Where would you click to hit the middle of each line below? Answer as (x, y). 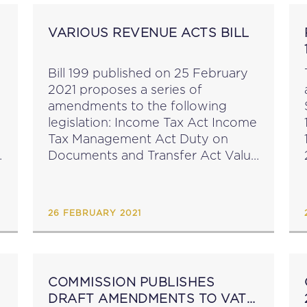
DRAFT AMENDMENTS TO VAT (147, 298)
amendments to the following (137, 106)
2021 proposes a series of (125, 89)
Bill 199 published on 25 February (148, 73)
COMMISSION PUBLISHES (131, 282)
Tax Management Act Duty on (114, 139)
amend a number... (103, 205)
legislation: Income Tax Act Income (81, 122)
